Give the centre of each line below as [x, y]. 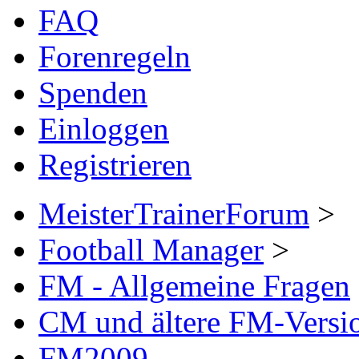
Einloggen [104, 128]
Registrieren [115, 164]
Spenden [93, 92]
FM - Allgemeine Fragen [194, 285]
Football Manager [151, 249]
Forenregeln [115, 56]
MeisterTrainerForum [174, 213]
